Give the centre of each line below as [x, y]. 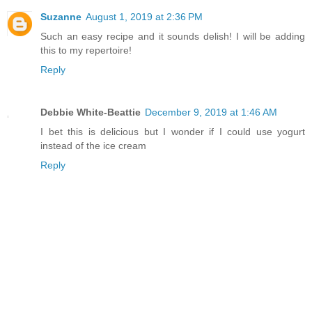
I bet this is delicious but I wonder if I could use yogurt [173, 132]
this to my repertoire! [86, 50]
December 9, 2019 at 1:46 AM [211, 112]
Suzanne [61, 16]
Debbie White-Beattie [91, 112]
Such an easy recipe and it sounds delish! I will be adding [173, 36]
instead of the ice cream [93, 146]
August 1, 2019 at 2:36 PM [144, 16]
